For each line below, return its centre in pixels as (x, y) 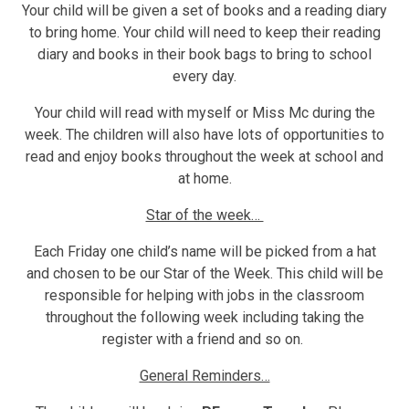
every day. (204, 76)
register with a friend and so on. (204, 339)
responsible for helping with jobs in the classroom (204, 295)
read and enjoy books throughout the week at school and (204, 156)
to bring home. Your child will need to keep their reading (204, 32)
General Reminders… (204, 375)
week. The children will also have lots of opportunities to (204, 134)
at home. (204, 178)
